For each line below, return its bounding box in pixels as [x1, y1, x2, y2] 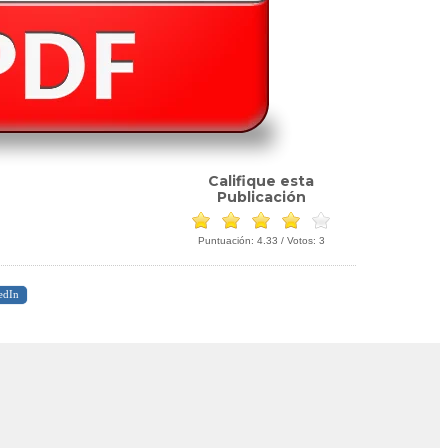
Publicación [216, 188, 306, 206]
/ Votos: [277, 235, 319, 246]
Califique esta [208, 172, 314, 190]
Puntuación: [197, 235, 257, 246]
